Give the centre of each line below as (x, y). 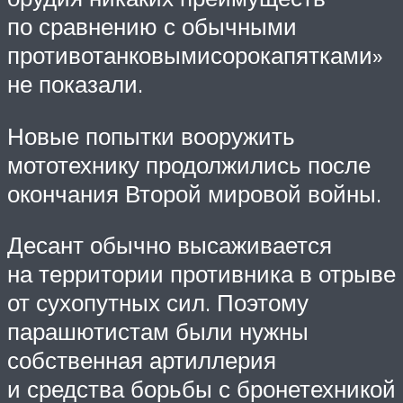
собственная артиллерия (142, 360)
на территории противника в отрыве (201, 274)
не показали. (75, 84)
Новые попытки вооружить (151, 135)
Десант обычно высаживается (170, 245)
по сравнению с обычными (152, 27)
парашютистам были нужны (158, 331)
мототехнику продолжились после (189, 164)
